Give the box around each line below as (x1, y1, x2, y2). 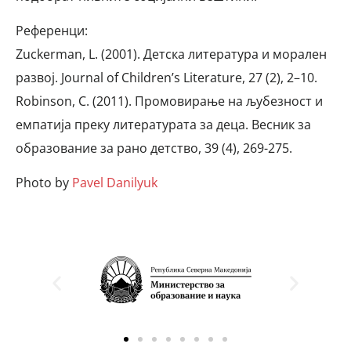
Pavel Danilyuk (72, 174, 157, 192)
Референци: (16, 21, 88, 39)
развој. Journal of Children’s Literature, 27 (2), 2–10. (16, 68, 317, 86)
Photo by (16, 174, 72, 192)
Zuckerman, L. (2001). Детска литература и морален (16, 45, 327, 63)
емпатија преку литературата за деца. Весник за (16, 115, 311, 133)
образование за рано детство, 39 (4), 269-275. (16, 139, 292, 157)
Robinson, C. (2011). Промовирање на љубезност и (16, 92, 323, 110)
